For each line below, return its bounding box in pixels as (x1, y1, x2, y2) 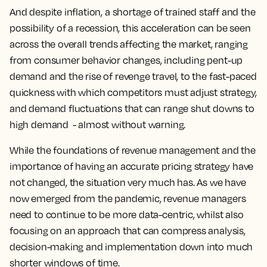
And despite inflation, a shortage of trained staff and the (10, 6, 256, 18)
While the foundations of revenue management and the (10, 144, 256, 156)
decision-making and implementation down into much (10, 241, 253, 253)
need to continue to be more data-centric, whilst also (10, 209, 244, 221)
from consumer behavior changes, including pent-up (10, 54, 243, 66)
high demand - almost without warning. (10, 119, 186, 131)
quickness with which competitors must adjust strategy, (10, 86, 257, 98)
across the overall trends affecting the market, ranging (10, 38, 249, 50)
